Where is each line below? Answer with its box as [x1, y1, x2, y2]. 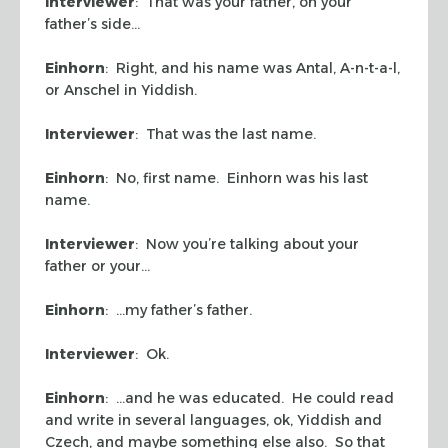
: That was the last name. [135, 124, 316, 143]
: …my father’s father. [105, 300, 252, 319]
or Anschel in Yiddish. [45, 80, 197, 99]
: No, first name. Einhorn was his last [105, 168, 368, 187]
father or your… [45, 256, 150, 275]
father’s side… [45, 14, 140, 33]
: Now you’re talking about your [135, 234, 359, 253]
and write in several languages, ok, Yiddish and [45, 410, 382, 429]
